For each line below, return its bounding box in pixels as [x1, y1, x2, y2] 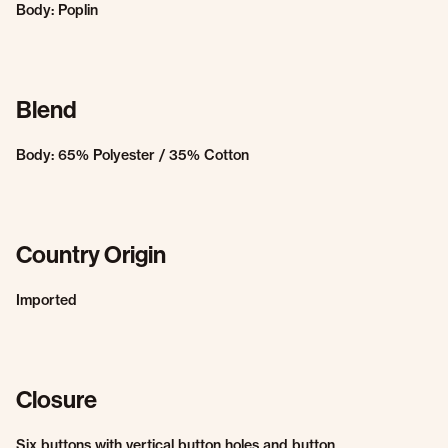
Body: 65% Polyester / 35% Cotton [16, 146, 249, 164]
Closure [16, 384, 97, 414]
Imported [16, 291, 77, 309]
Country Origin [16, 239, 166, 269]
